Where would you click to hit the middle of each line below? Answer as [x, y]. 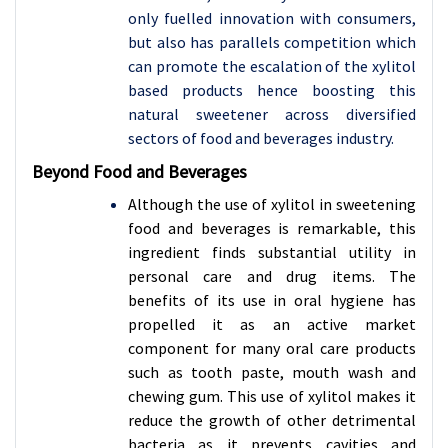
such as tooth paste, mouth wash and [272, 372]
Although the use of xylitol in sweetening [272, 204]
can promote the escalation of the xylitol [272, 66]
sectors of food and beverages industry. [261, 138]
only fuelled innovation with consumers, [272, 18]
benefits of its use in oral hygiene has [272, 300]
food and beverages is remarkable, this [272, 228]
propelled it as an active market [272, 324]
